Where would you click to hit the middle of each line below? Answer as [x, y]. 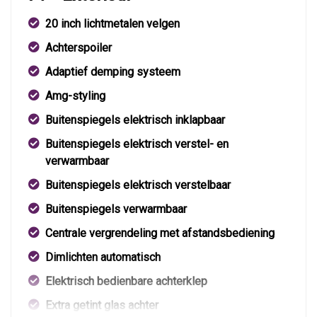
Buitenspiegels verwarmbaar [116, 209]
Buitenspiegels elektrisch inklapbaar [135, 120]
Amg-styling [75, 96]
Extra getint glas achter [102, 306]
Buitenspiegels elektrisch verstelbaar [138, 185]
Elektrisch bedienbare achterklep [126, 282]
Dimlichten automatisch [103, 258]
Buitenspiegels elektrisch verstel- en [137, 144]
